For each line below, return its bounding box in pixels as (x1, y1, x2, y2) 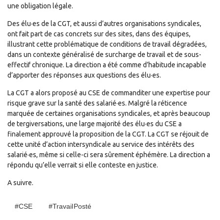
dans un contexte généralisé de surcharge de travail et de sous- (7, 51, 201, 58)
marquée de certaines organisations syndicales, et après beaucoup (7, 110, 210, 117)
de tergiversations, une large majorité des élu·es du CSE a (7, 120, 182, 128)
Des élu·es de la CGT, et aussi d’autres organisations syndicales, (7, 20, 201, 27)
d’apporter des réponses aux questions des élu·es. (7, 71, 161, 79)
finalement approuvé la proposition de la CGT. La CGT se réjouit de (7, 130, 209, 138)
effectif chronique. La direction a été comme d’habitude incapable (7, 61, 206, 69)
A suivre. (7, 179, 33, 187)
